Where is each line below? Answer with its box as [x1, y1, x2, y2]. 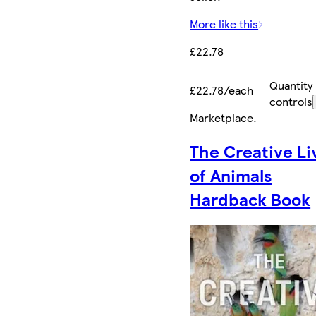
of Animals [190, 163, 272, 188]
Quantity [269, 76, 312, 93]
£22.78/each [190, 81, 254, 98]
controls [269, 92, 312, 109]
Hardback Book [190, 187, 311, 212]
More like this [190, 15, 259, 32]
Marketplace [190, 109, 254, 126]
